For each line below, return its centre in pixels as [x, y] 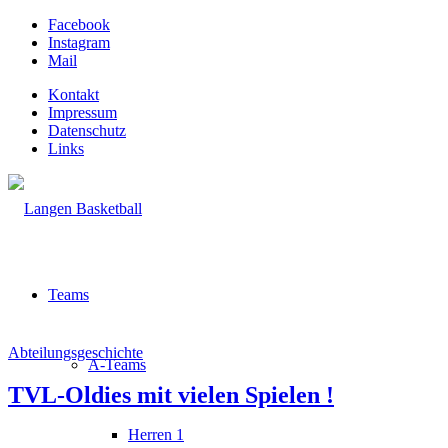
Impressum [82, 112]
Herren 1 [156, 434]
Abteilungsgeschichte [75, 352]
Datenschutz [87, 130]
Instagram [79, 42]
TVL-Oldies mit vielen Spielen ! [171, 394]
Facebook [79, 24]
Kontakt [73, 94]
